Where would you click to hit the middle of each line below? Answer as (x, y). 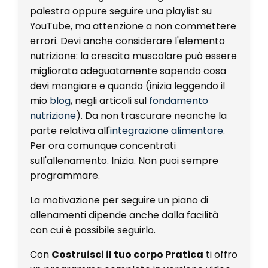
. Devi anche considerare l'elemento (141, 41)
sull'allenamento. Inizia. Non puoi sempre (124, 160)
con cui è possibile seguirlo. (93, 230)
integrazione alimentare (167, 130)
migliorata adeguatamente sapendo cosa (128, 71)
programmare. (65, 175)
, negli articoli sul (109, 100)
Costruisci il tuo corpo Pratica (127, 254)
